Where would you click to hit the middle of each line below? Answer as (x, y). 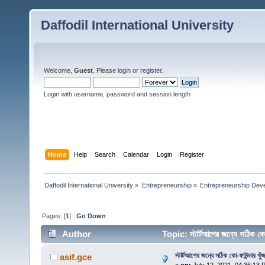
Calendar (136, 154)
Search (105, 154)
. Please (105, 70)
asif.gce (76, 257)
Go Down (91, 216)
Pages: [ (54, 216)
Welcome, (59, 70)
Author (77, 234)
